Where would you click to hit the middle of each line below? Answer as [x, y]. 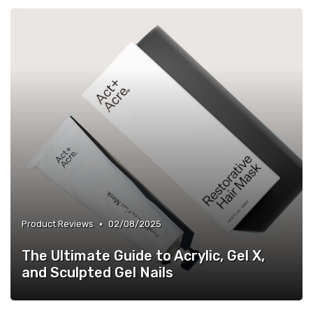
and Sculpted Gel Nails [97, 272]
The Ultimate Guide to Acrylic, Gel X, [143, 256]
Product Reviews [58, 224]
